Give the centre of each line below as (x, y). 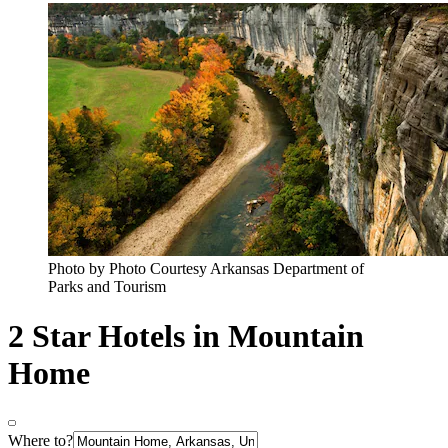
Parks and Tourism (107, 287)
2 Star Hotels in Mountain (186, 335)
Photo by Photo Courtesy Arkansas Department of (206, 269)
